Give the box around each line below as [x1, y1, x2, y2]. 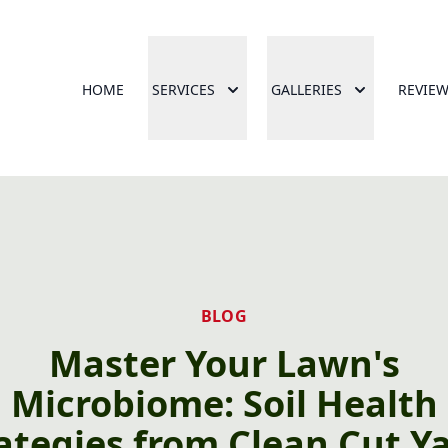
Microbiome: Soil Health [10, 379, 438, 428]
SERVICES [152, 80, 215, 99]
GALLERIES [271, 80, 342, 99]
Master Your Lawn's [48, 339, 400, 388]
